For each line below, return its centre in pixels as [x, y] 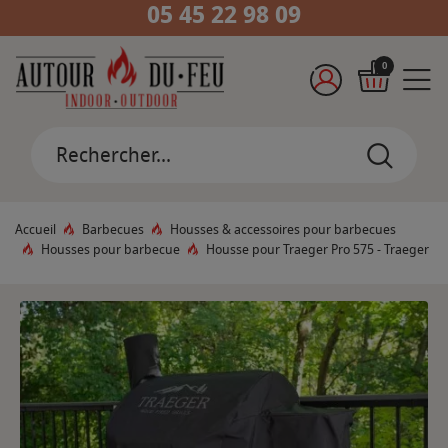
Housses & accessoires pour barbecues [283, 230]
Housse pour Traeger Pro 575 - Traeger [317, 250]
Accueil [35, 230]
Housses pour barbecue [110, 250]
